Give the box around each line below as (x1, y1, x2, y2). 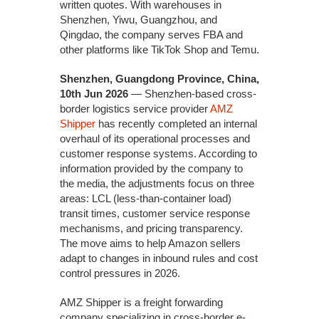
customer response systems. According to (60, 147, 257, 159)
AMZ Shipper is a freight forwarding (60, 296, 223, 308)
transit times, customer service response (60, 207, 250, 219)
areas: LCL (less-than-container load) (60, 192, 231, 204)
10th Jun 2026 (60, 88, 128, 100)
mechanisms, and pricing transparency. (60, 222, 243, 234)
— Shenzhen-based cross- (128, 88, 256, 100)
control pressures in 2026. (60, 267, 180, 279)
